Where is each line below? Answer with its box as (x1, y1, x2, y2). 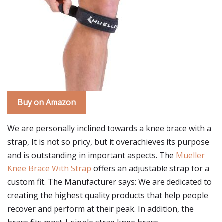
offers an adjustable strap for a (91, 163, 209, 174)
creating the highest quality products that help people (7, 190, 208, 201)
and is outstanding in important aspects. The (7, 150, 176, 161)
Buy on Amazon (17, 97, 76, 108)
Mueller (176, 150, 205, 161)
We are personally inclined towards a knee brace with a (7, 123, 211, 134)
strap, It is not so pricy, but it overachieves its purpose (7, 136, 209, 147)
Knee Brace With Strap (7, 163, 91, 174)
